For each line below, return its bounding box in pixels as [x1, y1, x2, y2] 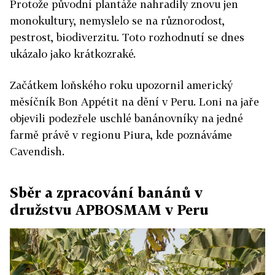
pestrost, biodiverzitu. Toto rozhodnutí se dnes [10, 30, 244, 44]
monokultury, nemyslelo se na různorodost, [10, 14, 225, 27]
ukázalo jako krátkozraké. [10, 47, 136, 60]
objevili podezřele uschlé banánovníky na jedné [10, 111, 243, 125]
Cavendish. [10, 144, 64, 158]
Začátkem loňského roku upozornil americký [10, 78, 233, 91]
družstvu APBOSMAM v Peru [10, 201, 209, 218]
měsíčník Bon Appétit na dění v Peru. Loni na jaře [10, 95, 259, 108]
